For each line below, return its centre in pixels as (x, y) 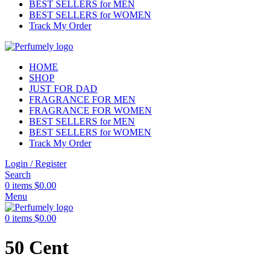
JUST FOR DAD (63, 89)
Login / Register (36, 164)
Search (18, 175)
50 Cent (37, 248)
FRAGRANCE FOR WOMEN (90, 110)
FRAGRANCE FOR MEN (82, 100)
